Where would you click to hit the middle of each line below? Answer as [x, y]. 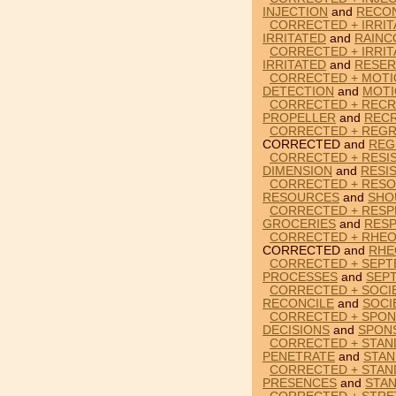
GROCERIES [299, 224]
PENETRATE [299, 357]
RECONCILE [298, 304]
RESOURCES [301, 198]
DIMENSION [297, 171]
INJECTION [295, 12]
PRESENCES [300, 383]
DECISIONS [296, 330]
